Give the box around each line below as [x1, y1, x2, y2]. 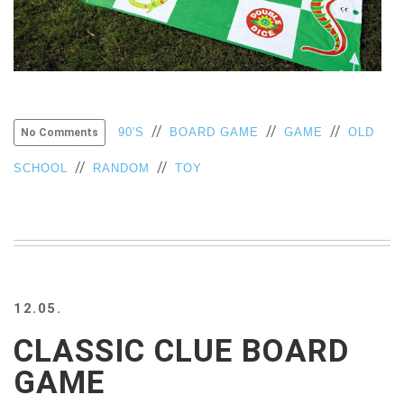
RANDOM [93, 161, 150, 176]
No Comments [21, 126, 98, 140]
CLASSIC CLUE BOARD [14, 333, 349, 371]
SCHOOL [14, 161, 68, 176]
